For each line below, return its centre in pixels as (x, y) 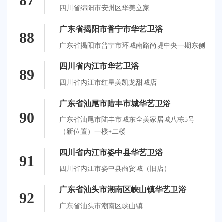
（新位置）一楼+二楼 (93, 131)
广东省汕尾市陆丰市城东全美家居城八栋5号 (127, 119)
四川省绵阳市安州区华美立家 (105, 8)
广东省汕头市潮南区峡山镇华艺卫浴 (123, 189)
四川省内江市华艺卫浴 (99, 66)
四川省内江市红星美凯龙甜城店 (108, 82)
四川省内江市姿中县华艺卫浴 (111, 152)
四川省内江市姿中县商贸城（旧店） (115, 168)
